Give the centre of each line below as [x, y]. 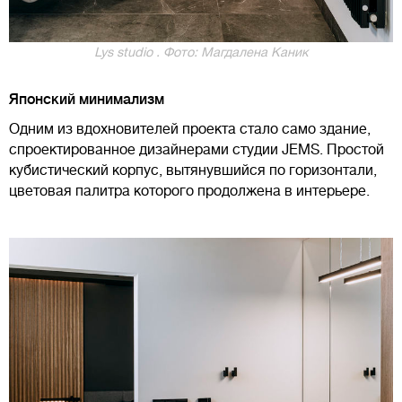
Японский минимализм [87, 99]
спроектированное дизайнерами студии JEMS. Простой [197, 149]
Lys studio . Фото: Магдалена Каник [201, 52]
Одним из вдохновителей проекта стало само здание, [190, 129]
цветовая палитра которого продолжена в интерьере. [189, 191]
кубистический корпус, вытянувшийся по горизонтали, [193, 170]
